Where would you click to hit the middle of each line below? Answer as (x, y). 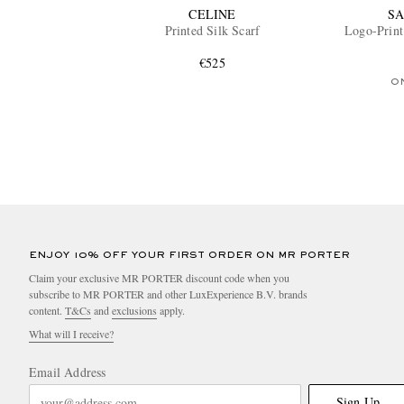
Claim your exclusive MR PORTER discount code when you (159, 278)
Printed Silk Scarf (212, 31)
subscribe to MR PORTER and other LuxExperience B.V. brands (168, 294)
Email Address (68, 372)
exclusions (134, 311)
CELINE (212, 14)
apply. (171, 311)
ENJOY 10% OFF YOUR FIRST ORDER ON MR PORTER (189, 256)
